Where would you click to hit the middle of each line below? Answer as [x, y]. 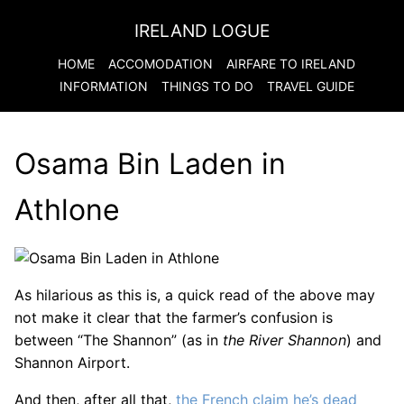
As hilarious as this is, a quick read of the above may [195, 295]
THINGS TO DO [207, 86]
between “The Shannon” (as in [119, 340]
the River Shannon [285, 340]
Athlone [67, 210]
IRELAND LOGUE [202, 31]
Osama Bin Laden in [150, 164]
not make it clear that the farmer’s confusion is [174, 317]
